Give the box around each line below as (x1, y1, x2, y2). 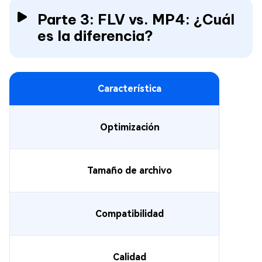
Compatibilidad (95, 208, 164, 219)
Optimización (99, 122, 160, 133)
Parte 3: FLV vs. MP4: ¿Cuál (37, 11, 235, 28)
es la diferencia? (37, 27, 153, 44)
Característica (97, 83, 161, 94)
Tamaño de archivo (87, 165, 172, 176)
